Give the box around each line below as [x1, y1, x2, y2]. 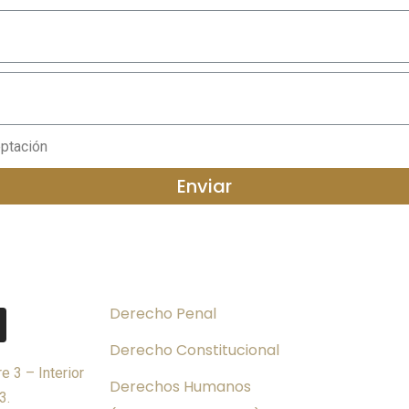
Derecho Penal [110, 302, 216, 324]
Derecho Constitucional [110, 339, 279, 361]
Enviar [176, 173, 232, 200]
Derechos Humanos [110, 375, 251, 397]
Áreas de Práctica [110, 267, 292, 294]
